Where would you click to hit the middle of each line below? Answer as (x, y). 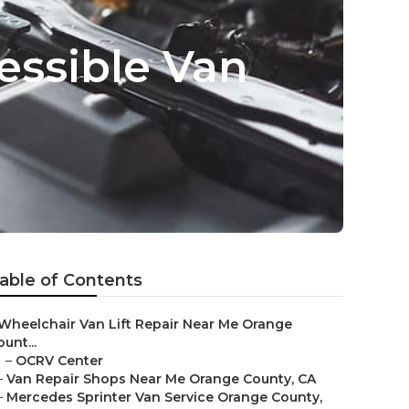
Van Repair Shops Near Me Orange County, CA (161, 379)
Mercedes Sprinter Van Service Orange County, (164, 397)
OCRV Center (59, 361)
